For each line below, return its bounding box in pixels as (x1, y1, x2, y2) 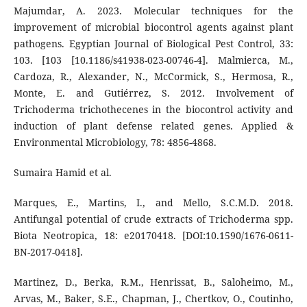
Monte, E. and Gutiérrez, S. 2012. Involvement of (13, 86, 294, 99)
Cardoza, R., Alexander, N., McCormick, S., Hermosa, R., (13, 69, 294, 83)
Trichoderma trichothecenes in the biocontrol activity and (13, 102, 294, 116)
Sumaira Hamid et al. (13, 165, 112, 179)
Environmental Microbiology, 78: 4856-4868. (13, 135, 217, 149)
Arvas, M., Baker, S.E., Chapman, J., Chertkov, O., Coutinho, (13, 291, 294, 305)
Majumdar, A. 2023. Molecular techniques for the (13, 3, 294, 17)
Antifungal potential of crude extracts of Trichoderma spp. (13, 212, 294, 225)
